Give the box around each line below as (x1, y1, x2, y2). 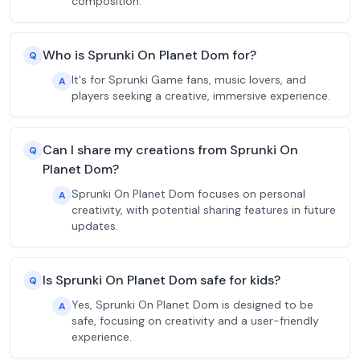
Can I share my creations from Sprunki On (43, 141, 298, 158)
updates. (72, 219, 118, 233)
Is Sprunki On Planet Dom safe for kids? (43, 272, 280, 288)
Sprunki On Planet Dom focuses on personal (72, 186, 305, 201)
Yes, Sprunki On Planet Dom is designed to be (72, 297, 313, 312)
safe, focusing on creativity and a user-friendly (72, 313, 319, 328)
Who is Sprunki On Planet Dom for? (43, 47, 256, 63)
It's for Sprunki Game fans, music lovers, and (72, 72, 306, 87)
